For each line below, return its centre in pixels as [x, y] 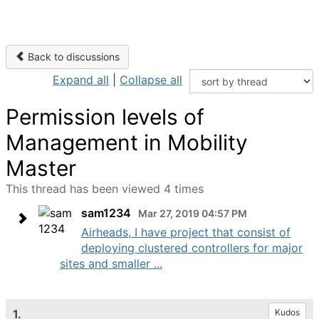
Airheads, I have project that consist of [186, 232]
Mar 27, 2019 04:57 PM [193, 213]
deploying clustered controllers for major [192, 248]
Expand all [81, 80]
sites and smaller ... [111, 263]
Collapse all [151, 80]
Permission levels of [105, 117]
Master [41, 168]
